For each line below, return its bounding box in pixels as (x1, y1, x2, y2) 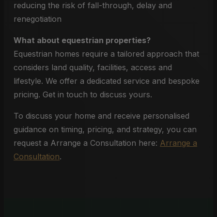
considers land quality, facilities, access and (14, 62, 172, 72)
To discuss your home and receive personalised (14, 111, 189, 121)
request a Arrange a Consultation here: (14, 138, 160, 148)
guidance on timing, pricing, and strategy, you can (14, 124, 197, 134)
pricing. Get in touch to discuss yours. (14, 90, 152, 99)
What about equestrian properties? (14, 35, 151, 45)
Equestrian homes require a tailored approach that (14, 49, 199, 59)
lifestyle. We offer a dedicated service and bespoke (14, 76, 200, 86)
